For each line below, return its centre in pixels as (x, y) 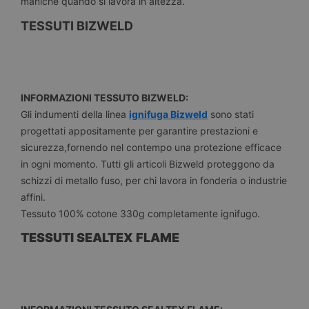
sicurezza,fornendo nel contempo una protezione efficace (151, 147)
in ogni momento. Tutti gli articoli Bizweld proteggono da (148, 163)
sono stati (231, 114)
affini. (33, 197)
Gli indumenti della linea (75, 114)
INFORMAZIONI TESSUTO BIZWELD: (104, 97)
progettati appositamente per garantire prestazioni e (139, 130)
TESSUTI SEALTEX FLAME (100, 238)
